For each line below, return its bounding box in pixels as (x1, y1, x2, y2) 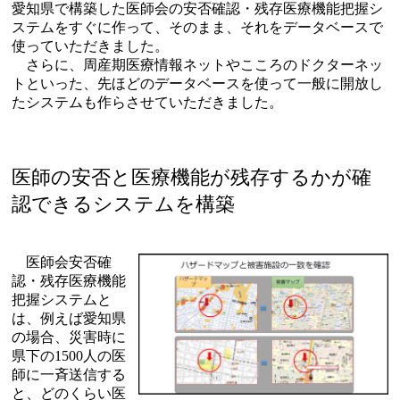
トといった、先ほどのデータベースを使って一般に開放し (12, 75, 383, 91)
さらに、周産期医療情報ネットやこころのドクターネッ (12, 56, 383, 72)
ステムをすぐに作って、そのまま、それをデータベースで (12, 19, 383, 35)
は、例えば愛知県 (12, 310, 126, 326)
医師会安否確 (12, 254, 112, 270)
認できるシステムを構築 (12, 192, 235, 215)
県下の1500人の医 (12, 347, 126, 363)
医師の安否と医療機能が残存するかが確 (12, 165, 371, 188)
